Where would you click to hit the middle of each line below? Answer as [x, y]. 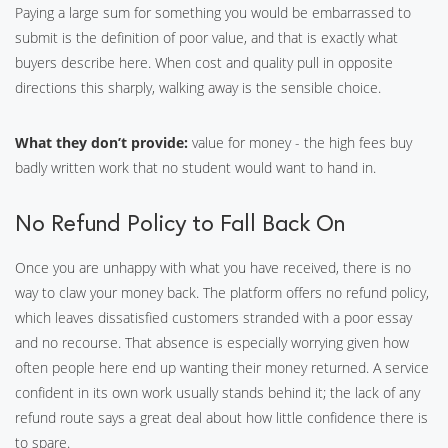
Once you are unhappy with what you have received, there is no [213, 267]
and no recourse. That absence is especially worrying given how [212, 342]
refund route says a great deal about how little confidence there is [221, 417]
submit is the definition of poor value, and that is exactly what [206, 37]
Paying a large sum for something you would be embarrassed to [213, 12]
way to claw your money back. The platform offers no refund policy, [222, 292]
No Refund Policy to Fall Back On [180, 222]
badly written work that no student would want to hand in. [195, 167]
